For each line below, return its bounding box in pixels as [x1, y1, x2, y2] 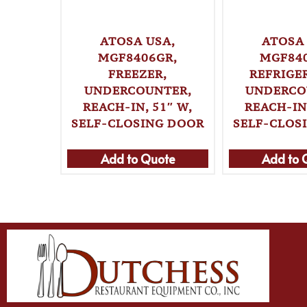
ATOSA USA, [100, 33, 176, 49]
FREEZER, [108, 66, 168, 82]
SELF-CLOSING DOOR [71, 115, 205, 131]
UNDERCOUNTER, [84, 82, 192, 98]
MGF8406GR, [98, 49, 178, 65]
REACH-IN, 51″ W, [83, 99, 193, 114]
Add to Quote [100, 149, 175, 167]
